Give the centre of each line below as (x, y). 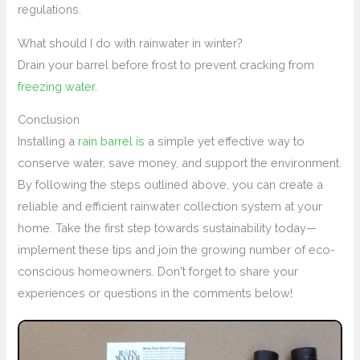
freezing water (57, 86)
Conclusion (49, 120)
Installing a (48, 141)
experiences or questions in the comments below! (155, 293)
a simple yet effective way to (225, 141)
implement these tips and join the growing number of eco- (177, 250)
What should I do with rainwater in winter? (131, 43)
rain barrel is (112, 141)
